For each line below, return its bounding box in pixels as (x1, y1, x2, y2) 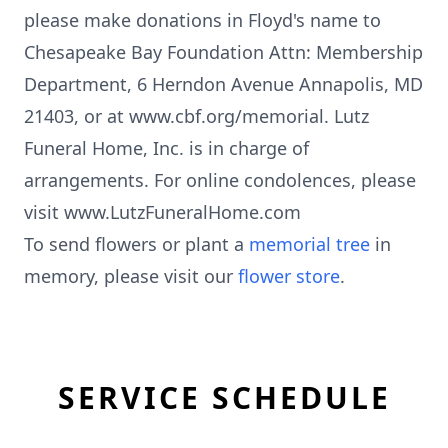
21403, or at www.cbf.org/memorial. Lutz (24, 104, 369, 128)
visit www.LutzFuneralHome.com (24, 200, 301, 224)
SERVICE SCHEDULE (57, 377, 391, 418)
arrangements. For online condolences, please (24, 168, 416, 192)
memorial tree (249, 232, 370, 256)
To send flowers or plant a (24, 232, 249, 256)
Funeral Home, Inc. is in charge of (24, 136, 309, 160)
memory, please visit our (24, 264, 238, 288)
